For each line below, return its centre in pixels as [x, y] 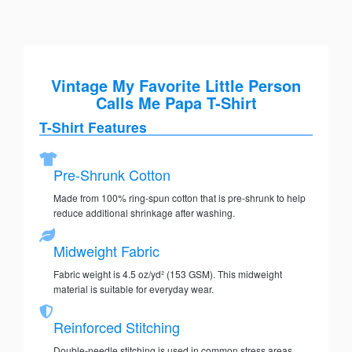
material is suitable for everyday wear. [134, 289]
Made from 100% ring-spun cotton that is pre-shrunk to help [180, 198]
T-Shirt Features [93, 127]
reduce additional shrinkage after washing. [144, 213]
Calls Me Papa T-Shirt [176, 103]
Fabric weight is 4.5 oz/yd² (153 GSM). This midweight [168, 274]
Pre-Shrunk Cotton [112, 175]
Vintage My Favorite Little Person [176, 86]
